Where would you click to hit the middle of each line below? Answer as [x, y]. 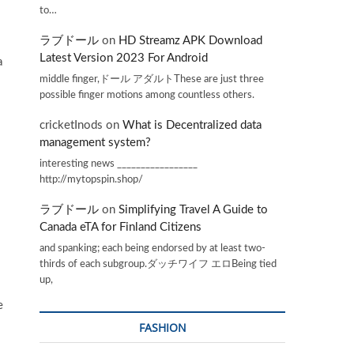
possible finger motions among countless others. [147, 94]
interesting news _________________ [119, 163]
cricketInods [71, 126]
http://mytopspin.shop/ [91, 179]
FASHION [162, 328]
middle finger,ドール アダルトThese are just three [152, 79]
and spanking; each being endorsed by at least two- [153, 248]
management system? [95, 143]
